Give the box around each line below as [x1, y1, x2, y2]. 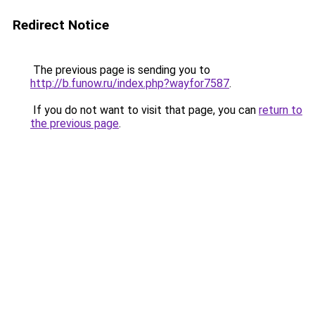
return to [259, 103, 302, 117]
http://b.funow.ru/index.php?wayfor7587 [30, 77, 229, 90]
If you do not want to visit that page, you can [30, 103, 259, 117]
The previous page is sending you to [30, 63, 210, 77]
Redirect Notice [13, 17, 109, 33]
